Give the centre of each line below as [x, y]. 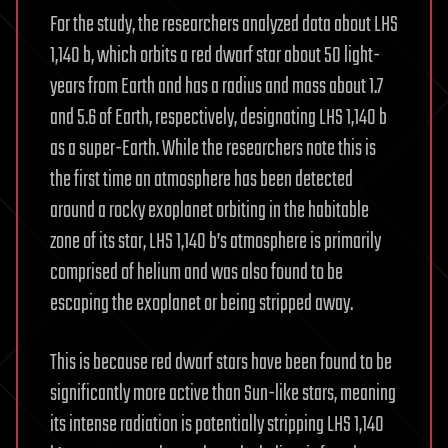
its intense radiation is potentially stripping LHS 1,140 [217, 424]
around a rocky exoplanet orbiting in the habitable [209, 210]
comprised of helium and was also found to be [196, 272]
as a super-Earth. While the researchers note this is [213, 148]
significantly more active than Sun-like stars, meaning [223, 393]
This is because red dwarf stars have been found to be [221, 362]
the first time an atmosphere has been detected [201, 179]
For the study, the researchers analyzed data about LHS [224, 24]
